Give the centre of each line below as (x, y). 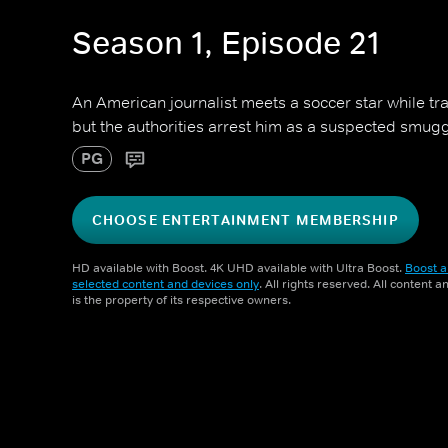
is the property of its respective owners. (181, 300)
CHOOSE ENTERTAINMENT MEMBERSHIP (245, 220)
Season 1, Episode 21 (226, 43)
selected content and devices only (165, 284)
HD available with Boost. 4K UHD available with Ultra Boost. (238, 268)
